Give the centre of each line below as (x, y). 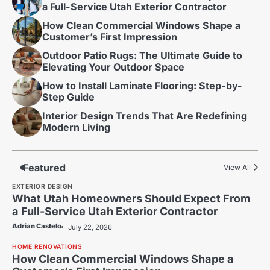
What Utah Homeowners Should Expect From (131, 198)
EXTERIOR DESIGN (42, 186)
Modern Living (76, 127)
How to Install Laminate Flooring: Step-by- (142, 85)
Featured (44, 167)
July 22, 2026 (90, 227)
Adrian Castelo (37, 226)
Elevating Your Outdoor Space (113, 67)
